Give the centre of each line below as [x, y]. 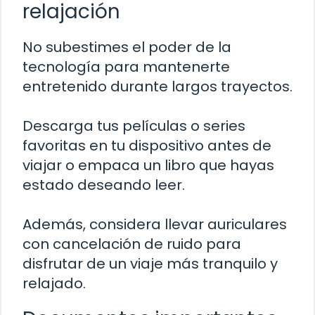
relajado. [54, 284]
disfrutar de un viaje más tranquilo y [150, 264]
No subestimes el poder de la [127, 47]
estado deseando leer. [104, 185]
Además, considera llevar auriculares [155, 225]
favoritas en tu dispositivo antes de [147, 146]
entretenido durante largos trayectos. [157, 87]
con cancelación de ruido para [132, 244]
